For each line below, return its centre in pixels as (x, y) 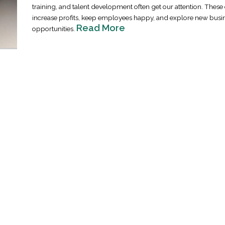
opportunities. (54, 29)
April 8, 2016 (201, 122)
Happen (196, 113)
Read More (100, 28)
